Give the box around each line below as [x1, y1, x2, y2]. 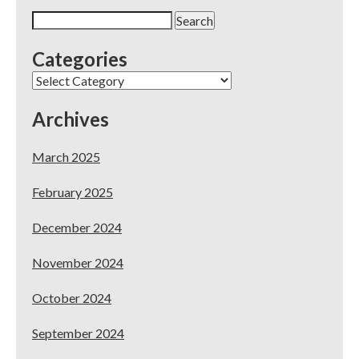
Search [31, 12, 68, 27]
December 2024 [32, 220, 122, 235]
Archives [32, 107, 109, 131]
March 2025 [32, 149, 100, 164]
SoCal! [246, 51, 277, 64]
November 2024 [32, 255, 123, 270]
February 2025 [32, 184, 113, 200]
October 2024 [32, 290, 111, 305]
